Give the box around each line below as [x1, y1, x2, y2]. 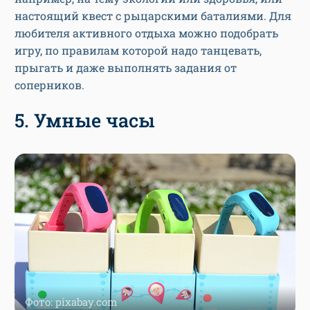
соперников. [15, 77, 84, 92]
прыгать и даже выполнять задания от [15, 60, 237, 75]
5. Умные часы [15, 107, 155, 132]
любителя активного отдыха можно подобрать [15, 25, 278, 40]
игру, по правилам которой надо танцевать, [15, 42, 262, 57]
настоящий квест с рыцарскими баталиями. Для [15, 8, 291, 23]
